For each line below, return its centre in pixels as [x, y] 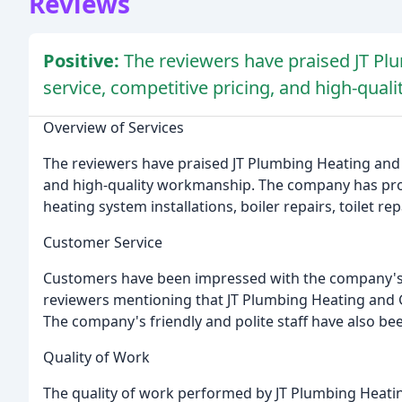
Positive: [83, 61]
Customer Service [103, 243]
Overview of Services [114, 128]
